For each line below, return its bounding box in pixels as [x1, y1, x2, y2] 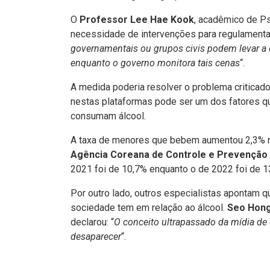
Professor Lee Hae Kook [80, 14, 194, 25]
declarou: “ [71, 216, 114, 228]
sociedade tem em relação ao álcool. [71, 202, 227, 213]
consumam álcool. [71, 110, 146, 122]
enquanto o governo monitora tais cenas [71, 57, 240, 69]
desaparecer [71, 231, 121, 242]
